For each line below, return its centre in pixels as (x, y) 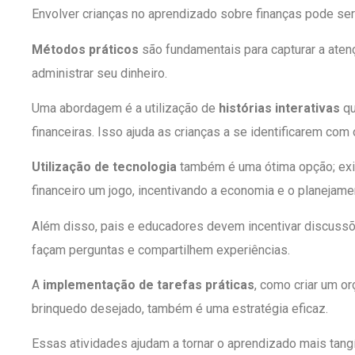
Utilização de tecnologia (104, 167)
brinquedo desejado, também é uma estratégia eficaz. (180, 309)
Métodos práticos (85, 49)
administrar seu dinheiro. (99, 73)
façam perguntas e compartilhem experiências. (161, 250)
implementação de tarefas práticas (149, 285)
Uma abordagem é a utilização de (125, 108)
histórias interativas (279, 108)
